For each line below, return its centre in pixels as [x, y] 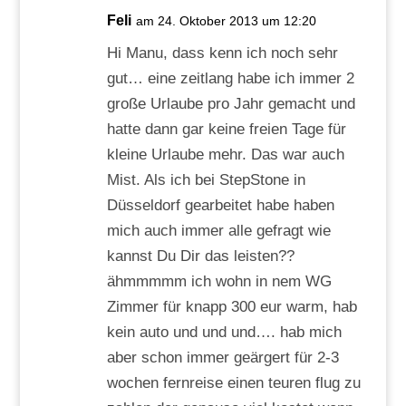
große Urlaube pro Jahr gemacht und [231, 103]
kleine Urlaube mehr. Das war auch [225, 154]
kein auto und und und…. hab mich [224, 332]
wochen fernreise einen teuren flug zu [233, 382]
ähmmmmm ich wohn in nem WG [219, 281]
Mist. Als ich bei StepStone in [206, 179]
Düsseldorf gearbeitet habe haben [220, 205]
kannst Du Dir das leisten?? [200, 256]
